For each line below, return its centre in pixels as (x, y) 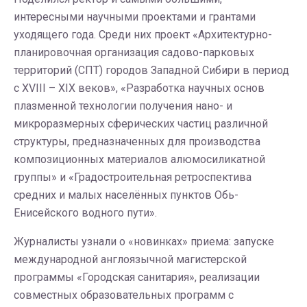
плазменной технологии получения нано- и (123, 106)
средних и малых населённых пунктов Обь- (126, 195)
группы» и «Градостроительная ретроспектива (133, 177)
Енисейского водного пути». (85, 213)
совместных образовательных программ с (124, 295)
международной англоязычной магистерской (130, 259)
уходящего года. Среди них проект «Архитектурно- (143, 35)
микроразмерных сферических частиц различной (141, 124)
